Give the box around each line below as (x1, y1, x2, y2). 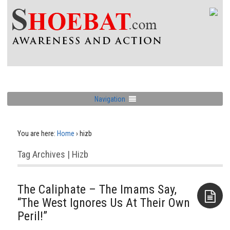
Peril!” (17, 209, 47, 223)
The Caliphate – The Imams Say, (17, 182, 177, 197)
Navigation (94, 94, 125, 103)
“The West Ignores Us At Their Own (17, 196, 190, 210)
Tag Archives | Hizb (17, 149, 88, 160)
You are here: (17, 129, 55, 138)
